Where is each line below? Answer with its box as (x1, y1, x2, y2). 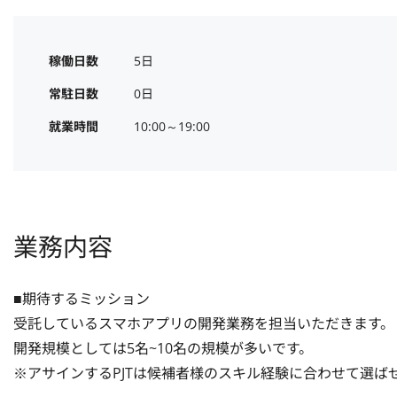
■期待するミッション (13, 289, 150, 308)
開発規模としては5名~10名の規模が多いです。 (13, 339, 313, 358)
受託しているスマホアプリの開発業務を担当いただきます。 (13, 314, 394, 333)
